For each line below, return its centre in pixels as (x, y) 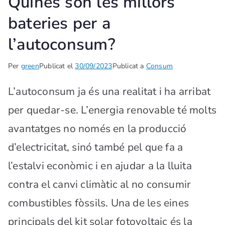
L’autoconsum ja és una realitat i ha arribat (109, 92)
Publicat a (129, 66)
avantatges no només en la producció (97, 129)
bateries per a (59, 23)
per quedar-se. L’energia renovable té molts (113, 110)
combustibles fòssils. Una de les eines (98, 203)
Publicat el (57, 66)
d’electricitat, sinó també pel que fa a (96, 147)
